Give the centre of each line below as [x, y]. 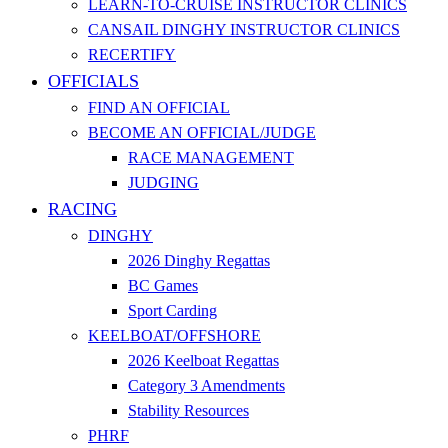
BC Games [163, 285]
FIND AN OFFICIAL [159, 107]
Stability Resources [188, 410]
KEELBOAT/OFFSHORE [174, 335]
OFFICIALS [93, 81]
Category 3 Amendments [206, 385]
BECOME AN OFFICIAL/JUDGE [202, 132]
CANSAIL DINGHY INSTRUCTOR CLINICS [244, 29]
